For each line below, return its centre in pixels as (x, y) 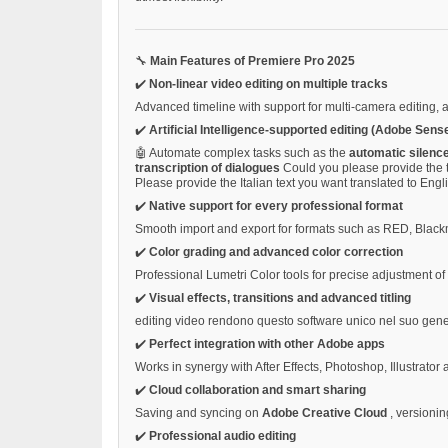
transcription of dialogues (209, 167)
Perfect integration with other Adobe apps (267, 343)
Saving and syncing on (198, 412)
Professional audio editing (222, 435)
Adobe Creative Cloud (326, 412)
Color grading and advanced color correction (276, 251)
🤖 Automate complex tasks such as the (242, 152)
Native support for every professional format (276, 205)
